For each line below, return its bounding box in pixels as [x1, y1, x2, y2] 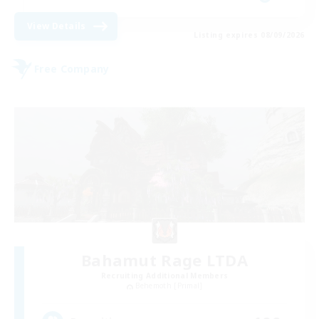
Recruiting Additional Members [100, 271, 229, 281]
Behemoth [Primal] [135, 281, 203, 291]
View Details [27, 19, 86, 32]
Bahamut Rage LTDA [80, 249, 249, 271]
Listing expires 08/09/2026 [194, 29, 305, 40]
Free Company [34, 62, 110, 76]
